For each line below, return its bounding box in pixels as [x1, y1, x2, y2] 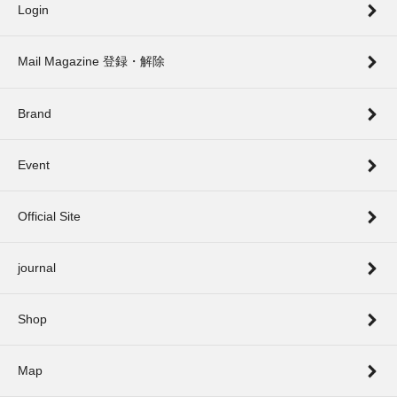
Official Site [18, 208, 81, 223]
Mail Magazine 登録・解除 [18, 53, 165, 68]
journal [18, 260, 56, 275]
